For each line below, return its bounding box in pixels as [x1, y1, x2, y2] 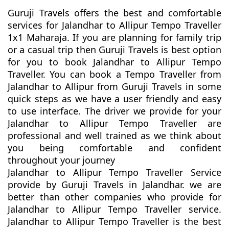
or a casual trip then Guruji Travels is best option [8, 43, 221, 56]
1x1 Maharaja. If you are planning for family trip [8, 31, 221, 44]
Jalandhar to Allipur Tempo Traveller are [8, 117, 221, 130]
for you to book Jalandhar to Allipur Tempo [8, 56, 221, 68]
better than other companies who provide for [8, 191, 221, 203]
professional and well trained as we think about [8, 129, 221, 142]
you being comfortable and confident [8, 142, 221, 154]
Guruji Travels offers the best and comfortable [8, 7, 221, 19]
